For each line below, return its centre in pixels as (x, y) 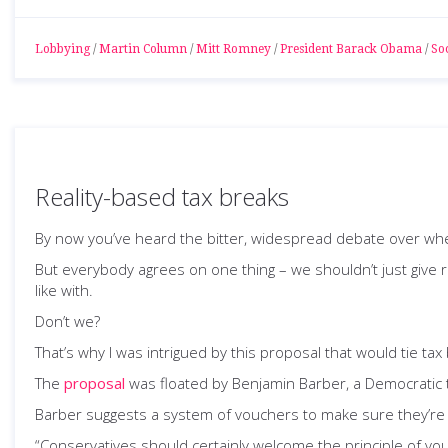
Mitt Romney (233, 49)
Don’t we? (67, 321)
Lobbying (62, 49)
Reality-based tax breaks (162, 196)
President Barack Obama (351, 49)
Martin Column (143, 49)
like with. (64, 290)
